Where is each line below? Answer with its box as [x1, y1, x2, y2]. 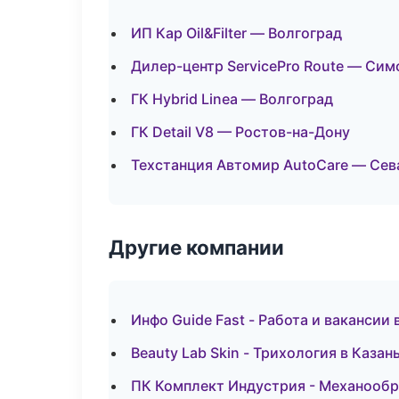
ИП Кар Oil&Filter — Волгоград [131, 24, 342, 42]
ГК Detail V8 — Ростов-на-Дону [131, 123, 350, 141]
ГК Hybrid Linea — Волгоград [131, 90, 333, 108]
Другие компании [109, 235, 284, 259]
